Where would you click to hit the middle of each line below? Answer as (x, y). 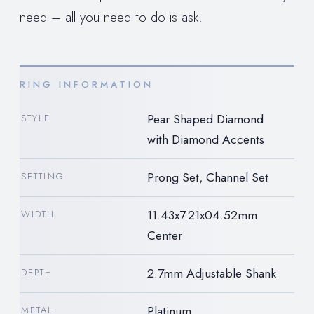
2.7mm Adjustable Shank (212, 273)
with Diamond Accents (206, 139)
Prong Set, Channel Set (208, 177)
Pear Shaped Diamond (205, 119)
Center (165, 235)
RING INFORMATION (87, 84)
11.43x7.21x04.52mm (202, 215)
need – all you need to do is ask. (111, 17)
